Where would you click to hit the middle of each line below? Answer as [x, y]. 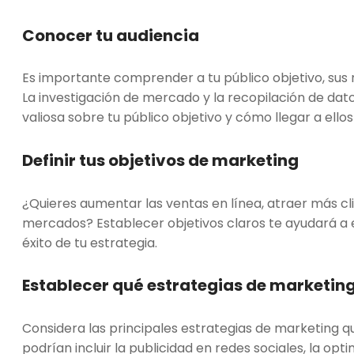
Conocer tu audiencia [111, 35]
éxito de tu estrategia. [93, 243]
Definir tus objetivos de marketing [160, 160]
